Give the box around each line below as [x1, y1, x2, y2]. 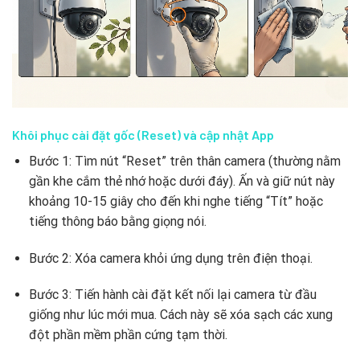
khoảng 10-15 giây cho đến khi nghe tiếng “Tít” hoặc [28, 193, 323, 209]
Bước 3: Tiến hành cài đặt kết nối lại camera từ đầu [28, 287, 317, 303]
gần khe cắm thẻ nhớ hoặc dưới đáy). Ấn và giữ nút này [28, 173, 335, 189]
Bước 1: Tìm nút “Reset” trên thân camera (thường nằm [28, 153, 341, 169]
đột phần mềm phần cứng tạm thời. [28, 327, 227, 343]
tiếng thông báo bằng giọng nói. [28, 213, 207, 229]
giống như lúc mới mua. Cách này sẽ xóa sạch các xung [28, 307, 333, 323]
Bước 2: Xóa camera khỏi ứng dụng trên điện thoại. [28, 250, 313, 266]
